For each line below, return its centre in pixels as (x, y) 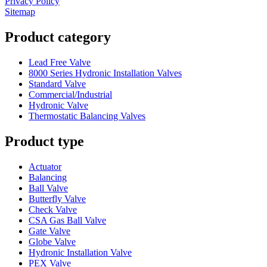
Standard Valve (57, 84)
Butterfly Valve (57, 198)
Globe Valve (52, 241)
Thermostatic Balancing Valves (87, 116)
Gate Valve (49, 231)
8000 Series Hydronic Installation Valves (105, 73)
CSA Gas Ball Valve (67, 220)
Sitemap (20, 12)
